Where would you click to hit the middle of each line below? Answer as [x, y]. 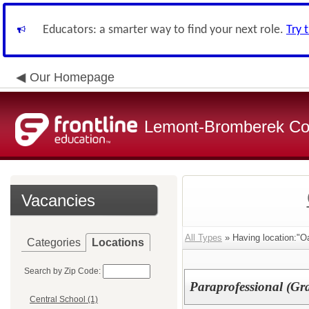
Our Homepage [72, 77]
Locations [118, 242]
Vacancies [58, 200]
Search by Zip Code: [62, 271]
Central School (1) [64, 300]
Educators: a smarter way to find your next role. [165, 30]
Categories [54, 242]
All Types [203, 238]
